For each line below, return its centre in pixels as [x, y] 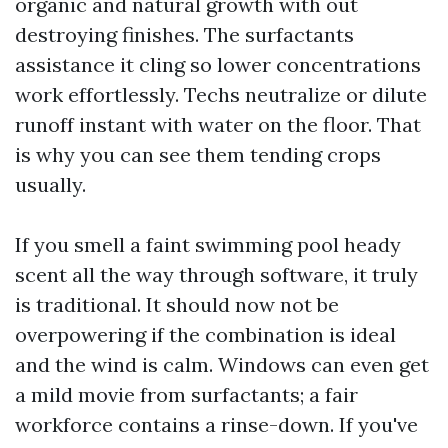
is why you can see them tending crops [198, 154]
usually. [50, 184]
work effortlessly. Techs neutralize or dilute [221, 94]
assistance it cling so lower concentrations [218, 64]
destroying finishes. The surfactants [184, 34]
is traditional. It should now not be [177, 304]
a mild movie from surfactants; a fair [186, 394]
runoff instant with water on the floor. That [218, 124]
